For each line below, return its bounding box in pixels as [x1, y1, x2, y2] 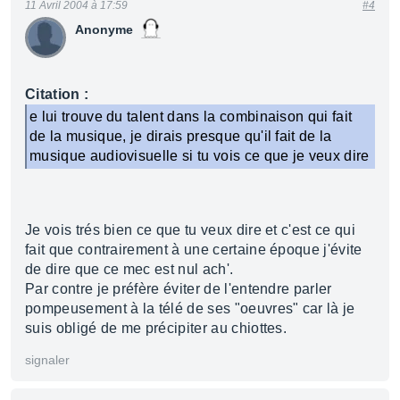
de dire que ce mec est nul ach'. [25, 262, 234, 277]
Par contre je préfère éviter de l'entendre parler [25, 281, 332, 296]
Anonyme [75, 22, 133, 37]
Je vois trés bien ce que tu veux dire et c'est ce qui [25, 222, 355, 237]
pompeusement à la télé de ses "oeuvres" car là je [25, 301, 355, 316]
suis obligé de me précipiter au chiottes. [25, 321, 287, 336]
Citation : [25, 87, 89, 102]
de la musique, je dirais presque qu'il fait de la [29, 129, 332, 144]
